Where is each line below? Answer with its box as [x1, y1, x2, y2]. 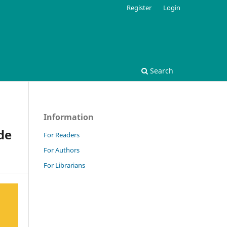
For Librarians [44, 160, 85, 170]
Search [148, 65, 173, 75]
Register [127, 3, 152, 12]
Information [44, 111, 94, 123]
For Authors [44, 145, 80, 155]
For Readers [44, 130, 80, 139]
